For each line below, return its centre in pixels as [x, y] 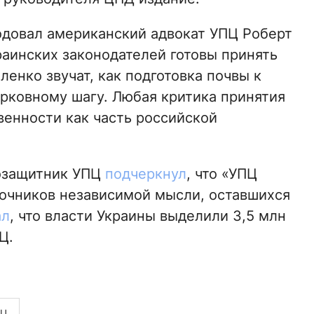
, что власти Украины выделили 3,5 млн [148, 216]
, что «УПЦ [221, 174]
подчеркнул [145, 174]
